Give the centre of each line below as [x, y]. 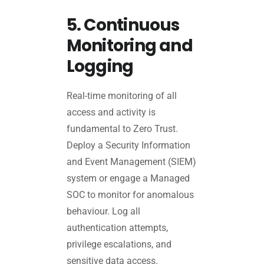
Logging [100, 67]
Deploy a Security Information [128, 145]
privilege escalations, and [119, 244]
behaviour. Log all [103, 211]
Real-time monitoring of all [121, 95]
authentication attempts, [117, 227]
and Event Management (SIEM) [131, 161]
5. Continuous [123, 25]
